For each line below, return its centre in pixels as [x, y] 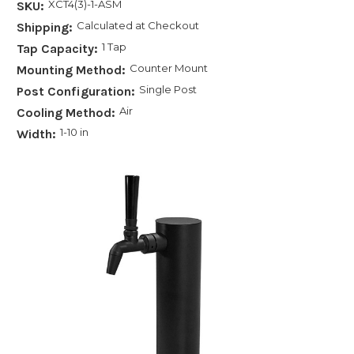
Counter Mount [168, 68]
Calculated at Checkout [137, 25]
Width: [36, 134]
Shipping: [45, 27]
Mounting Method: [71, 70]
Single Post [168, 89]
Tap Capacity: [57, 48]
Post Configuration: [76, 91]
